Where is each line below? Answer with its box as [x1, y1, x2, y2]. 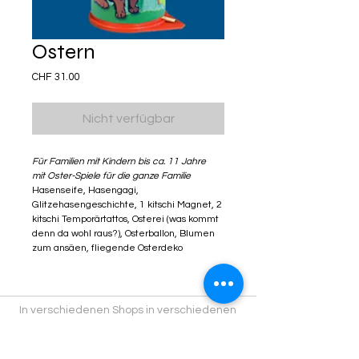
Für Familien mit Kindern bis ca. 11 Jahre [32, 156, 206, 167]
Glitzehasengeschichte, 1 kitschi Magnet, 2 [32, 200, 222, 211]
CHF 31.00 [32, 71, 79, 83]
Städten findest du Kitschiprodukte [19, 319, 200, 331]
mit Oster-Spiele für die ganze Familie [32, 171, 191, 182]
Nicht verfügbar [82, 112, 175, 126]
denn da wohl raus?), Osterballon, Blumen [32, 228, 215, 240]
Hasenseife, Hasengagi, [32, 185, 139, 196]
